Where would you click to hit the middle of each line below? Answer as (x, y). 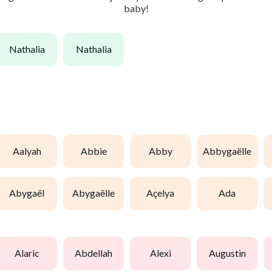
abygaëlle (97, 193)
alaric (30, 253)
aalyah (30, 151)
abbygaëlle (230, 151)
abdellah (97, 253)
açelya (164, 193)
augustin (230, 253)
